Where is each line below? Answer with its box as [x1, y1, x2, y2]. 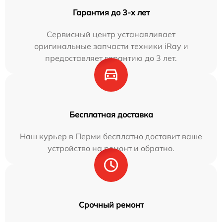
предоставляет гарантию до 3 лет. [45, 53, 177, 63]
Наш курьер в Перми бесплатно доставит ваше [20, 131, 202, 141]
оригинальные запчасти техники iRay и [34, 41, 188, 51]
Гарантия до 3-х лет [72, 7, 150, 17]
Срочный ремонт [78, 199, 144, 210]
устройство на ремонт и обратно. [48, 143, 174, 153]
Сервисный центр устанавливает [47, 29, 175, 39]
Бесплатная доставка [69, 109, 153, 119]
